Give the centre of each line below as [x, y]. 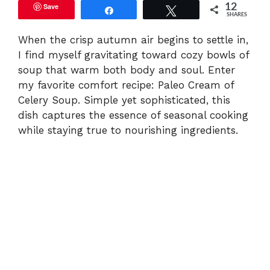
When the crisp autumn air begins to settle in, [133, 40]
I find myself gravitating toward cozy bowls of [133, 55]
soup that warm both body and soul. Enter [127, 70]
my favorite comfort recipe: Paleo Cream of [126, 85]
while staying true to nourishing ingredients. [128, 130]
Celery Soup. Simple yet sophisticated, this [124, 100]
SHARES [237, 15]
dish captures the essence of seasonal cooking [133, 115]
